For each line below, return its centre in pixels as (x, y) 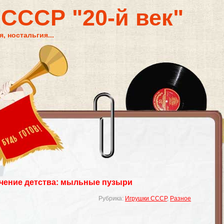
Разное (180, 198)
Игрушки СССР (146, 198)
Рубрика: (112, 198)
